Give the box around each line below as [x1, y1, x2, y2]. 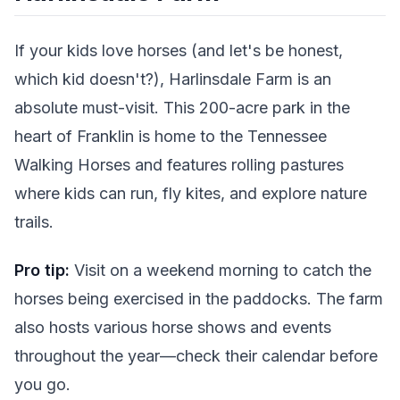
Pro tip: [14, 261, 70, 280]
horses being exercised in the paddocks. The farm [14, 289, 383, 309]
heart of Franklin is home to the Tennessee [14, 126, 327, 146]
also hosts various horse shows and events [14, 318, 331, 337]
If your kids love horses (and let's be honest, [14, 40, 343, 60]
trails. [14, 212, 54, 231]
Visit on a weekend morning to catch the [70, 261, 371, 280]
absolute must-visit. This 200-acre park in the [14, 97, 350, 117]
